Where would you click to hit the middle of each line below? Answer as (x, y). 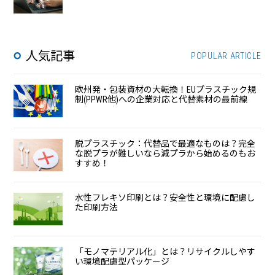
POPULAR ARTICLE (226, 56)
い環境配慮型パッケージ (122, 262)
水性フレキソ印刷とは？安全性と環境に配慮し (165, 198)
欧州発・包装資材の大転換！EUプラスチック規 (166, 90)
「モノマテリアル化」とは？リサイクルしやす (165, 252)
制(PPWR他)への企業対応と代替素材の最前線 (161, 100)
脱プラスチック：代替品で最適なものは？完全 (165, 144)
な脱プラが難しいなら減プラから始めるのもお (165, 154)
